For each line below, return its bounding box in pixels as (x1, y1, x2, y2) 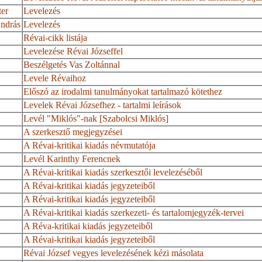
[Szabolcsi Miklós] (97, 113, 169, 124)
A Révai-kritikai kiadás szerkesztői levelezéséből (23, 167, 203, 178)
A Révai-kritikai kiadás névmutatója (23, 140, 156, 151)
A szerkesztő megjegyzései (23, 127, 123, 137)
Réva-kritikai (32, 221, 81, 232)
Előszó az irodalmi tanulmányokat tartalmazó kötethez (23, 87, 223, 97)
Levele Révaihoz (23, 73, 87, 84)
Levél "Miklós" (23, 113, 81, 124)
